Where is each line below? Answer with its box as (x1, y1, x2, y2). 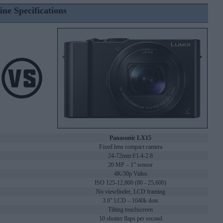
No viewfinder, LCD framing (96, 188, 165, 196)
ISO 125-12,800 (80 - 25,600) (95, 179, 166, 187)
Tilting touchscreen (108, 206, 153, 214)
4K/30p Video (113, 170, 147, 178)
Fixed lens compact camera (99, 143, 162, 151)
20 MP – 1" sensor (108, 161, 153, 169)
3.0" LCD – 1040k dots (103, 197, 158, 205)
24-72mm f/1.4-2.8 (108, 152, 153, 160)
